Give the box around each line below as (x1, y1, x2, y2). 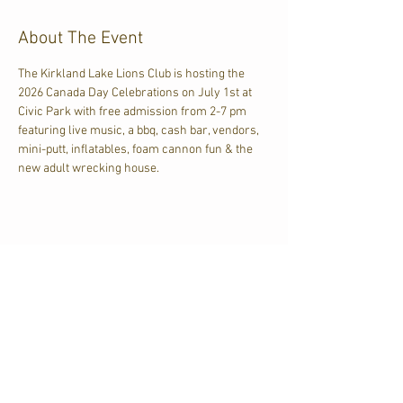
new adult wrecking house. (18, 161, 159, 176)
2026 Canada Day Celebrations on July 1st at (18, 85, 255, 101)
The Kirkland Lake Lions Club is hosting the (18, 67, 247, 82)
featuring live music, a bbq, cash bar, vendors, (18, 123, 262, 139)
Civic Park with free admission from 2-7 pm (18, 104, 249, 120)
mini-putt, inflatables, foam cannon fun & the (18, 142, 255, 157)
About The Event (18, 28, 143, 49)
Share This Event (18, 258, 148, 280)
